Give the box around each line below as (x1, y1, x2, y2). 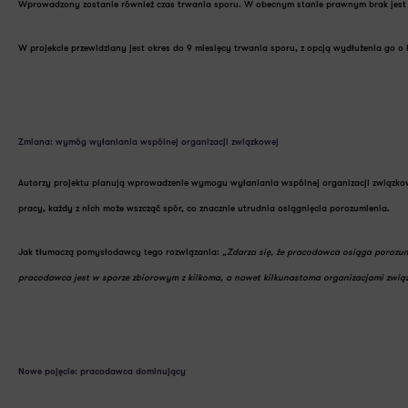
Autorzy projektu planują (18, 178, 127, 189)
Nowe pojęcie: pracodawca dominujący (18, 367, 186, 377)
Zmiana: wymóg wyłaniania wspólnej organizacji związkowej (18, 138, 279, 148)
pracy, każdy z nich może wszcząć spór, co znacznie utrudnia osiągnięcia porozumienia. (18, 204, 393, 214)
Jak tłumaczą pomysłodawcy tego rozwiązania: (18, 248, 222, 258)
